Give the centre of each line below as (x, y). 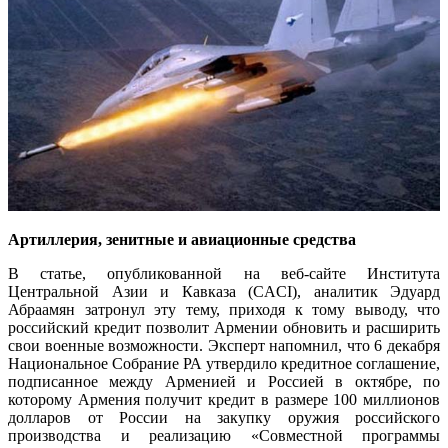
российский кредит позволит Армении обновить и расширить (224, 327)
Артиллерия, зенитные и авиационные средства (182, 239)
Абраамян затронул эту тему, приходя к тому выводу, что (224, 309)
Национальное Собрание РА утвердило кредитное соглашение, (224, 363)
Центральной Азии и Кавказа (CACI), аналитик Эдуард (224, 291)
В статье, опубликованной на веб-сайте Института (224, 273)
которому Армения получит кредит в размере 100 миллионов (224, 399)
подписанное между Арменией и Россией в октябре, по (224, 381)
